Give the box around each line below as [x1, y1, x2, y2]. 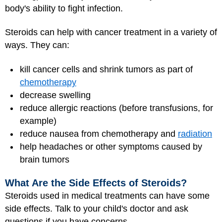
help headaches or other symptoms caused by [20, 141, 202, 152]
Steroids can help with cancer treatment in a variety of [5, 27, 217, 37]
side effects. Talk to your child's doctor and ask [5, 204, 188, 214]
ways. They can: [5, 40, 69, 50]
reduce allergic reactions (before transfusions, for [20, 103, 213, 113]
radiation [178, 128, 212, 139]
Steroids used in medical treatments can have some [5, 191, 210, 201]
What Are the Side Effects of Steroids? [5, 177, 187, 188]
